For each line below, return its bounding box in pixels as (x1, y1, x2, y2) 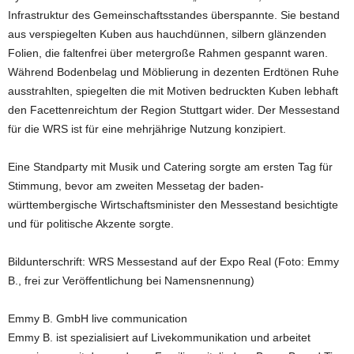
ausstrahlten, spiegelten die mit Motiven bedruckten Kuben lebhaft (8, 85, 338, 97)
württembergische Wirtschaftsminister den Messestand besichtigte (8, 198, 338, 211)
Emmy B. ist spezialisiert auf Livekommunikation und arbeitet (8, 331, 311, 344)
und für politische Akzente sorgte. (8, 217, 174, 230)
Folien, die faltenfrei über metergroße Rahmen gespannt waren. (8, 47, 328, 59)
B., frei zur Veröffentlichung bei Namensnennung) (8, 274, 254, 287)
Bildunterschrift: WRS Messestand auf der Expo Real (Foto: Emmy (8, 255, 339, 268)
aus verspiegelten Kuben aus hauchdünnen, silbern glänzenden (8, 28, 326, 40)
